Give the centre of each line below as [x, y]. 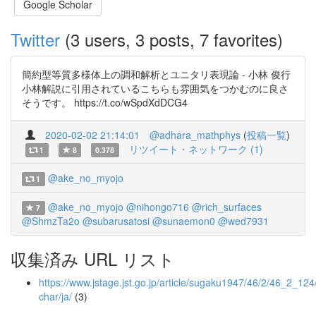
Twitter [35, 39]
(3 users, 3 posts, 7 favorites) [171, 39]
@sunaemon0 [184, 221]
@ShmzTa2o [51, 221]
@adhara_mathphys [195, 135]
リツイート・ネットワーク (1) [196, 149]
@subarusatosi [116, 221]
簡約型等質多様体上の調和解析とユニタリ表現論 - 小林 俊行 [156, 74]
